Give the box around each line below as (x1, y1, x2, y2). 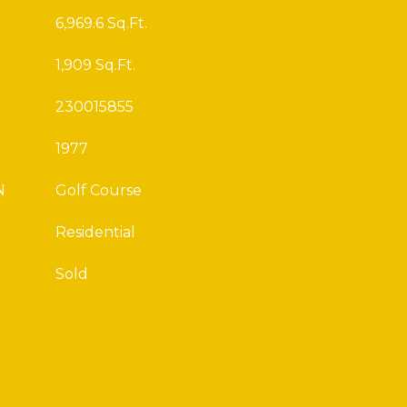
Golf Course (55, 182, 142, 199)
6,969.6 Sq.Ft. (55, 15, 147, 32)
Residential (55, 223, 135, 241)
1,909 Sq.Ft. (55, 56, 135, 74)
